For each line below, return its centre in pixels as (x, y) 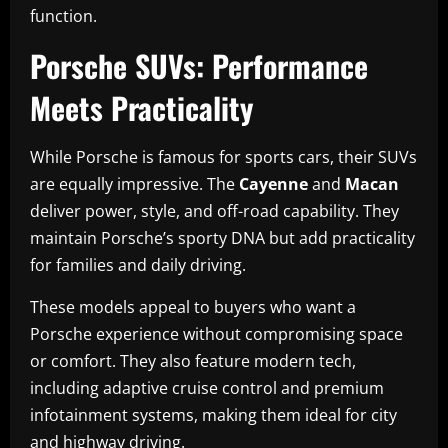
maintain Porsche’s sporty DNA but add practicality (222, 237)
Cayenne (273, 183)
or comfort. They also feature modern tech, (193, 360)
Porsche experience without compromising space (216, 333)
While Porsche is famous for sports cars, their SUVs (223, 156)
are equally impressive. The (134, 183)
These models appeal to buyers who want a (193, 306)
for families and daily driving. (138, 264)
